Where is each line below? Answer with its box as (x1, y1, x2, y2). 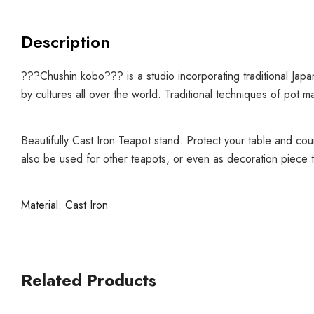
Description (21, 29, 110, 54)
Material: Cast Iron (21, 196, 108, 213)
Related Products (21, 267, 156, 292)
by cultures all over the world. (21, 86, 165, 102)
